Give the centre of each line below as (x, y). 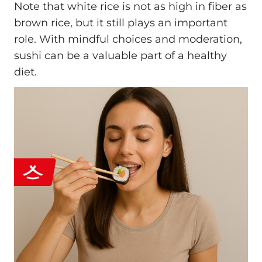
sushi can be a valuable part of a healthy (120, 56)
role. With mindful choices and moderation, (128, 39)
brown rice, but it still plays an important (121, 23)
